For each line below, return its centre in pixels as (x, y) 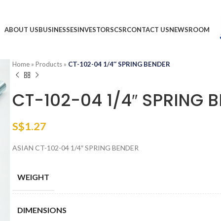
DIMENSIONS (42, 210)
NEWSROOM (189, 29)
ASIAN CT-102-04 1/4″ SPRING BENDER (76, 148)
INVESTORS (95, 29)
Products (49, 64)
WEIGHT (34, 177)
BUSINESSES (58, 29)
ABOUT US (21, 29)
